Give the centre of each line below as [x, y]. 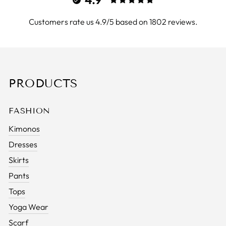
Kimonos [24, 128]
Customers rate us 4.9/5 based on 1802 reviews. [113, 21]
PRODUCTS [43, 83]
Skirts [19, 160]
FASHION [30, 110]
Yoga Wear [29, 207]
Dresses [23, 144]
